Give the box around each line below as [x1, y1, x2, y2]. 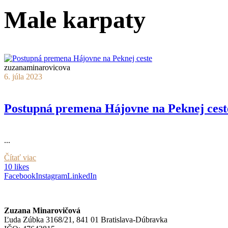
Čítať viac [4, 153, 36, 162]
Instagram [36, 171, 67, 180]
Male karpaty [4, 6, 146, 33]
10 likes [4, 162, 29, 171]
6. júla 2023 [4, 72, 42, 81]
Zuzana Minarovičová [4, 206, 80, 215]
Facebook [4, 171, 36, 180]
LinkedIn [67, 171, 97, 180]
